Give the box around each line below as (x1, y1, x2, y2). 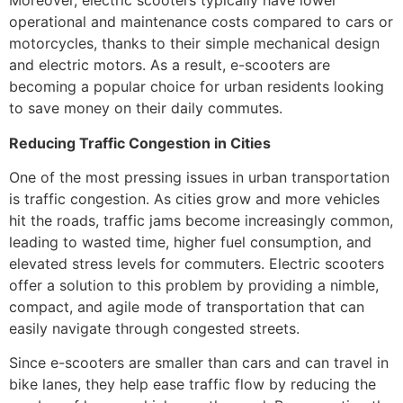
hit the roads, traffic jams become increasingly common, (9, 211, 393, 230)
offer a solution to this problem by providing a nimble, (9, 276, 379, 295)
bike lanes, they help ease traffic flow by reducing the (9, 375, 376, 394)
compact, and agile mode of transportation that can (9, 298, 364, 317)
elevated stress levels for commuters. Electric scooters (9, 255, 384, 273)
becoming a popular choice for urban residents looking (9, 77, 384, 96)
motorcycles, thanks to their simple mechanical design (9, 34, 380, 53)
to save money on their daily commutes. (9, 99, 282, 118)
